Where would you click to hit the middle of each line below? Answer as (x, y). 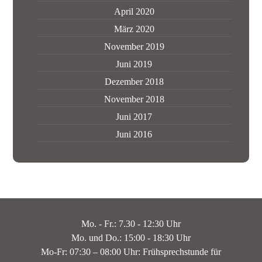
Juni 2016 (134, 134)
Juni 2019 (134, 64)
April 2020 (134, 11)
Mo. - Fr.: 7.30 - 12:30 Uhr (131, 224)
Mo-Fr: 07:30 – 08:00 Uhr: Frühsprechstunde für (131, 252)
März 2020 (134, 29)
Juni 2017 (134, 117)
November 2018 (134, 99)
